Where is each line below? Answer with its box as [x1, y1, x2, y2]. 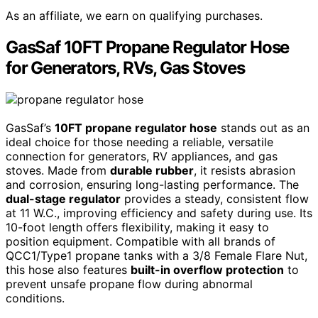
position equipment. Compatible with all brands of [6, 234, 275, 249]
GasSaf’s [6, 121, 55, 136]
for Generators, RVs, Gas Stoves [6, 57, 245, 79]
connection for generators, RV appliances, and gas [6, 149, 278, 164]
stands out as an [217, 121, 309, 136]
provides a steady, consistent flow [121, 192, 309, 207]
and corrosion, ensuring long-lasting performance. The [6, 177, 299, 192]
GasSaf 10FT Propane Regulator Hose [6, 37, 290, 58]
